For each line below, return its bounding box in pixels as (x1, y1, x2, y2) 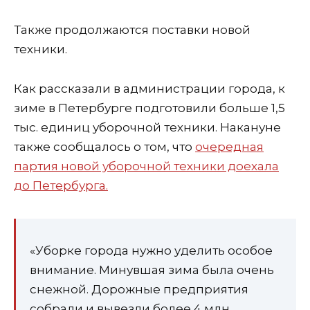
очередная (195, 139, 264, 154)
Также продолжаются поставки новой (14, 22, 250, 37)
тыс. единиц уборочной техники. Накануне (14, 120, 281, 134)
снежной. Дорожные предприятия (30, 282, 248, 297)
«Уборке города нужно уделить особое (30, 244, 273, 258)
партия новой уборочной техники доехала (14, 158, 279, 173)
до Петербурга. (14, 178, 108, 192)
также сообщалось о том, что (14, 139, 195, 154)
